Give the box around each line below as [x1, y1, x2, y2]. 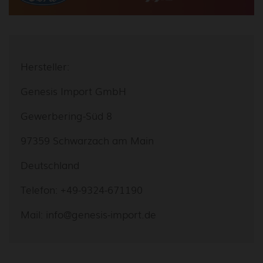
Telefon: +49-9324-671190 [21, 181, 143, 197]
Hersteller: [21, 58, 69, 73]
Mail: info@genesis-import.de [21, 206, 156, 221]
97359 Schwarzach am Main [21, 132, 154, 147]
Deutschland [21, 157, 79, 172]
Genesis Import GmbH [21, 83, 126, 98]
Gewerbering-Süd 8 [21, 107, 112, 123]
